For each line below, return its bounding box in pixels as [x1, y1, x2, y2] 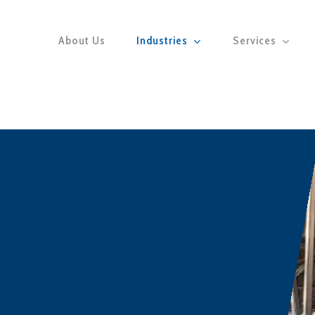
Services [233, 34, 276, 47]
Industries [136, 34, 188, 47]
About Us [58, 34, 105, 47]
